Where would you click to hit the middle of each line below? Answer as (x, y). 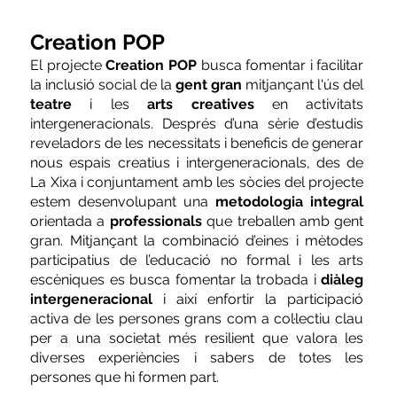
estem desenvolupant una (123, 201)
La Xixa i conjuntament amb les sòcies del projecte (197, 182)
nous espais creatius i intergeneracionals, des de (197, 162)
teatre (51, 104)
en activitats (309, 104)
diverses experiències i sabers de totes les (197, 357)
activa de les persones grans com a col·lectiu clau (197, 318)
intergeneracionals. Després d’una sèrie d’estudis (197, 123)
